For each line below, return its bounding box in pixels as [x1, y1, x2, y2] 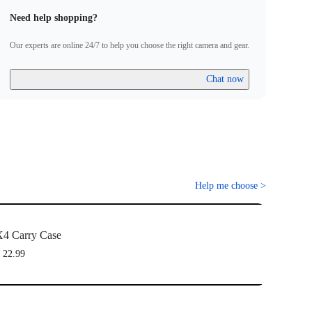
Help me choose [195, 180, 258, 192]
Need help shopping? [10, 12, 97, 23]
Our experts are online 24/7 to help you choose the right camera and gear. [10, 40, 249, 51]
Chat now [206, 74, 244, 85]
